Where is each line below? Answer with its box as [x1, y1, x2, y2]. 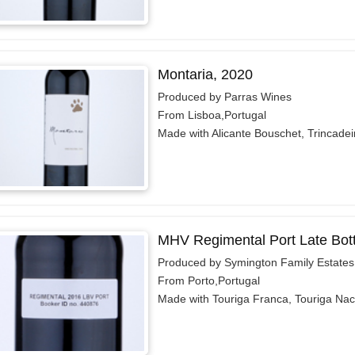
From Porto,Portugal [157, 273, 260, 287]
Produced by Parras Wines [157, 90, 292, 103]
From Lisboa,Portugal [157, 108, 266, 121]
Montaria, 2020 [157, 66, 253, 82]
